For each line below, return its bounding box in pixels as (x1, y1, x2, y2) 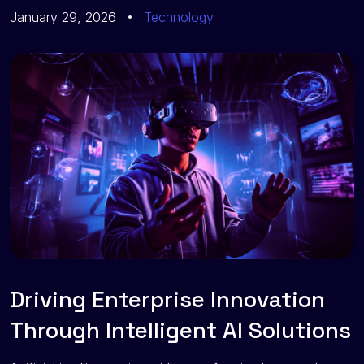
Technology (144, 8, 214, 25)
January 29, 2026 (10, 8, 116, 25)
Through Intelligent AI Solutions (10, 315, 351, 345)
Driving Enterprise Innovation (10, 284, 325, 314)
